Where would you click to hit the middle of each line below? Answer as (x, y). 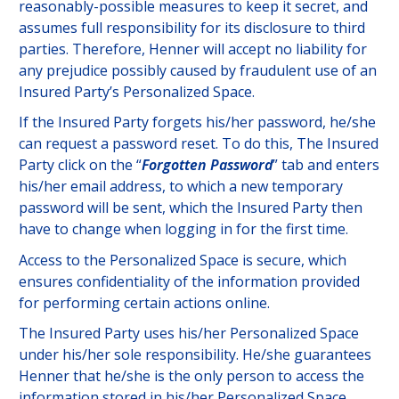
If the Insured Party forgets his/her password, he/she (197, 122)
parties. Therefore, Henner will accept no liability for (192, 49)
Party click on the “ (80, 165)
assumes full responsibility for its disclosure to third (191, 27)
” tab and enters (326, 165)
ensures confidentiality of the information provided (189, 281)
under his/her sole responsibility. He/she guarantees (195, 355)
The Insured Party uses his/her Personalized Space (188, 334)
